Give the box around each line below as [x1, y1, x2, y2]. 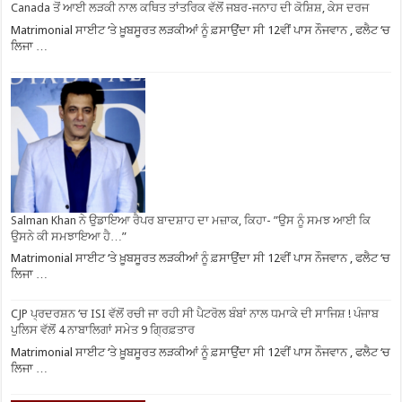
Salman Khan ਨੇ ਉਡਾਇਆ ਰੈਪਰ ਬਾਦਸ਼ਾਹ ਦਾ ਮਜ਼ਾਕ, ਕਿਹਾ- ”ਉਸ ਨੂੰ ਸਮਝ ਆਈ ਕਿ [11, 213, 371, 227]
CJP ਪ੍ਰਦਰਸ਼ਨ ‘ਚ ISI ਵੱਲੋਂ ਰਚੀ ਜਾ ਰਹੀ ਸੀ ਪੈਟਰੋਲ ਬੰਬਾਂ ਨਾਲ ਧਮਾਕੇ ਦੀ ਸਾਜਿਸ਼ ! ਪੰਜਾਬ [11, 307, 380, 320]
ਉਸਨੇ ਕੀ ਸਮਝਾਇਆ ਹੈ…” [11, 229, 127, 243]
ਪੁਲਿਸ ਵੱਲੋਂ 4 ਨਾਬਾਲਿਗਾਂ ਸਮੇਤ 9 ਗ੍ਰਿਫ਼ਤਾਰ [11, 323, 196, 336]
